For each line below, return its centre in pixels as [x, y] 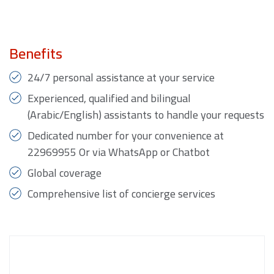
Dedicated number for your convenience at [126, 135]
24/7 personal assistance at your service [121, 77]
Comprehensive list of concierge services [121, 193]
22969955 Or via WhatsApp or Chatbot [119, 152]
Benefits [36, 53]
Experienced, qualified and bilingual [109, 98]
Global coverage [65, 172]
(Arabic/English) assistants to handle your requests [146, 114]
